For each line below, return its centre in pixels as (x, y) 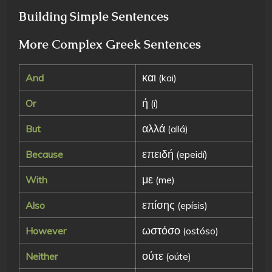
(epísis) (192, 205)
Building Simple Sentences (94, 16)
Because (45, 154)
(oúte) (178, 256)
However (46, 230)
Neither (42, 256)
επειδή (158, 153)
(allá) (177, 128)
